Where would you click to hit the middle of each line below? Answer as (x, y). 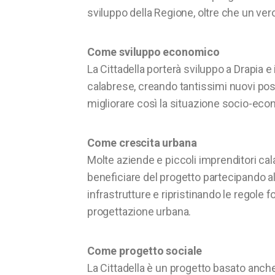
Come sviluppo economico (153, 52)
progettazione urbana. (139, 212)
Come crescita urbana (142, 143)
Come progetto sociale (145, 251)
